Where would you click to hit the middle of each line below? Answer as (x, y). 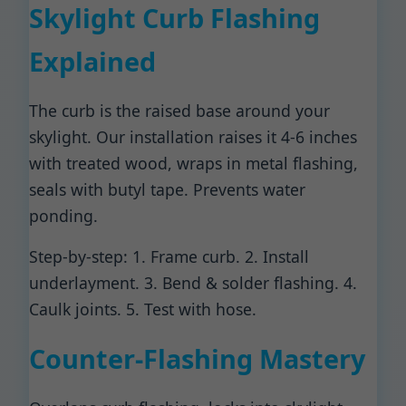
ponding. (63, 216)
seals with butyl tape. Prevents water (167, 189)
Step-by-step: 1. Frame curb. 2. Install (169, 256)
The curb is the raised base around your (179, 111)
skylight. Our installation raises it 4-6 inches (193, 137)
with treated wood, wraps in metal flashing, (193, 163)
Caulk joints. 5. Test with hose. (143, 309)
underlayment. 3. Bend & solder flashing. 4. (193, 283)
